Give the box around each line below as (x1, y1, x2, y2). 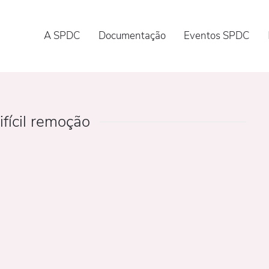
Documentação (98, 29, 166, 43)
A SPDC (44, 29, 80, 43)
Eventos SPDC (184, 29, 250, 43)
